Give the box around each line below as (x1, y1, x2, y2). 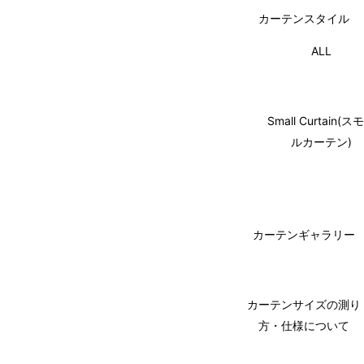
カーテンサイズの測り (247, 297, 361, 311)
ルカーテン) (290, 134, 352, 149)
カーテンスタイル (258, 11, 349, 25)
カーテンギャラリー (253, 227, 355, 241)
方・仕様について (258, 318, 349, 332)
